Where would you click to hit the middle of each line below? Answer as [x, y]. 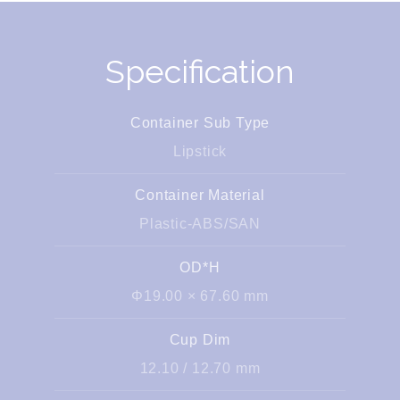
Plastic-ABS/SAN [200, 224]
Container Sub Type [200, 123]
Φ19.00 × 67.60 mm [200, 296]
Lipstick [200, 151]
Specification [200, 71]
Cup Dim [200, 340]
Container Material [200, 195]
